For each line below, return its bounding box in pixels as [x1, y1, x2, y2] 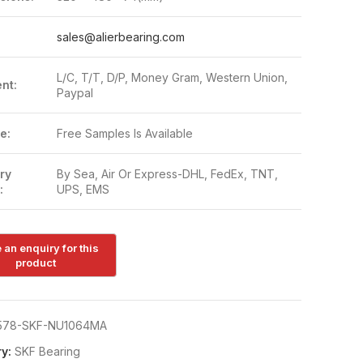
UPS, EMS [56, 182, 109, 196]
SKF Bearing [14, 344, 80, 359]
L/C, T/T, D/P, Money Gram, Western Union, [56, 70, 288, 84]
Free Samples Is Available [56, 126, 193, 140]
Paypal [56, 86, 93, 100]
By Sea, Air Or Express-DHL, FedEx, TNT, [56, 167, 278, 181]
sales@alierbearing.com [56, 30, 185, 44]
